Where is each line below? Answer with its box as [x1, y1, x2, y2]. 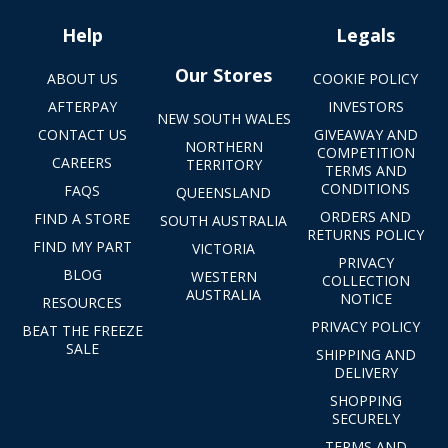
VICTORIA [192, 238, 256, 258]
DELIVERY [333, 362, 398, 382]
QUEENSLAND [176, 182, 272, 202]
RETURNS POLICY [307, 224, 425, 244]
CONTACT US [37, 124, 127, 144]
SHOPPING [329, 390, 402, 410]
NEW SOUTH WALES [156, 108, 291, 128]
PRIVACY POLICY [311, 316, 421, 336]
